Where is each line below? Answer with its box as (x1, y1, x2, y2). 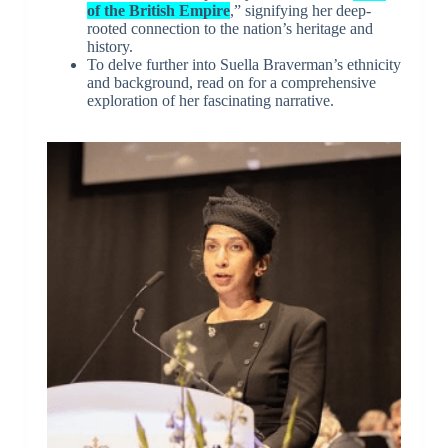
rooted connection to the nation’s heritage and (86, 19, 373, 37)
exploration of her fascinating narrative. (86, 91, 334, 109)
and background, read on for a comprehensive (86, 73, 376, 91)
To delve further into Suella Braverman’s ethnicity (86, 55, 401, 73)
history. (86, 37, 133, 55)
